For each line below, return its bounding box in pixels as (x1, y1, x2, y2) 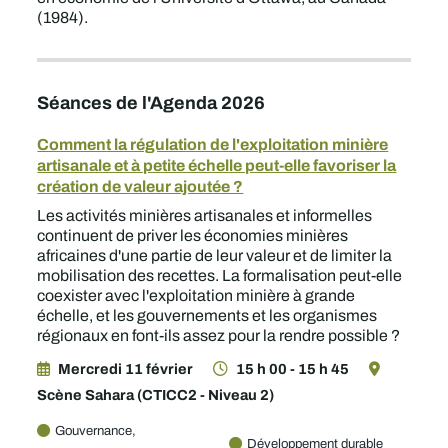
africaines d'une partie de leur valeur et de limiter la (37, 244, 393, 267)
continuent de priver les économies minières (37, 224, 349, 247)
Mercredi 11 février (58, 358, 194, 380)
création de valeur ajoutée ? (37, 174, 244, 198)
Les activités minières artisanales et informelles (37, 204, 373, 227)
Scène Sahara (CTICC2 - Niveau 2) (37, 384, 275, 406)
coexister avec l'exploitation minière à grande (37, 284, 356, 307)
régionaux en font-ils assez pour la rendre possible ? (37, 324, 401, 347)
